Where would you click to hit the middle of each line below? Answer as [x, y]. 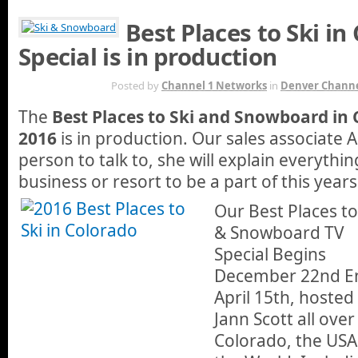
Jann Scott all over [284, 318]
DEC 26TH [51, 84]
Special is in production [148, 56]
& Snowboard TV [279, 232]
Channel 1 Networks [214, 85]
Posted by [136, 85]
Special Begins [270, 254]
